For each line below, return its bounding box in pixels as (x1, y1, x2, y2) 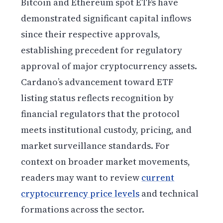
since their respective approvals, (21, 28, 161, 41)
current (141, 171, 175, 184)
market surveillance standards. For (21, 139, 170, 152)
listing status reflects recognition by (21, 92, 174, 105)
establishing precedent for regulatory (21, 44, 183, 57)
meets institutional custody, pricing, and (21, 123, 192, 136)
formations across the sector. (21, 203, 145, 216)
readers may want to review (21, 171, 142, 184)
